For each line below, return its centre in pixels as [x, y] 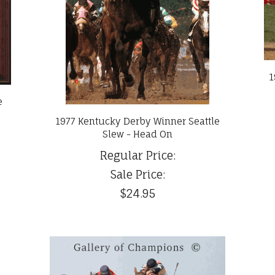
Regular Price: [137, 156]
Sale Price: [137, 175]
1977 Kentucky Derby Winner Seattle [137, 122]
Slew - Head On [137, 134]
